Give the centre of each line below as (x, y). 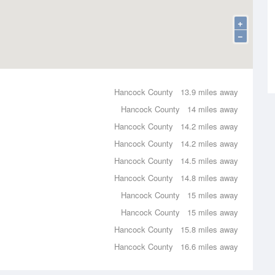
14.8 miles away (209, 178)
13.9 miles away (209, 92)
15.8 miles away (209, 229)
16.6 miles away (209, 246)
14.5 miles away (209, 161)
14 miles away (213, 109)
